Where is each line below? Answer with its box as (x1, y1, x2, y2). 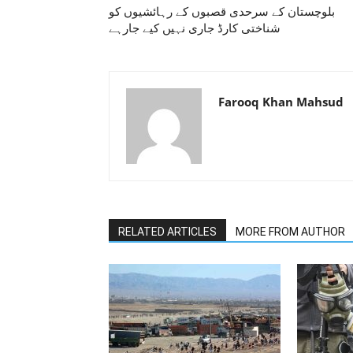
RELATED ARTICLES (118, 225, 217, 238)
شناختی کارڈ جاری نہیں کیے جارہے (109, 21, 281, 35)
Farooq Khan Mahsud (218, 94, 344, 110)
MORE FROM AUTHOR (236, 225, 345, 238)
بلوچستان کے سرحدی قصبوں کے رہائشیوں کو (109, 5, 335, 19)
